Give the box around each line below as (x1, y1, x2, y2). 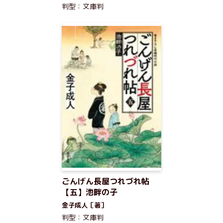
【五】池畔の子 (62, 187, 117, 198)
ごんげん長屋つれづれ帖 (62, 176, 149, 187)
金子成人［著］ (62, 201, 107, 210)
